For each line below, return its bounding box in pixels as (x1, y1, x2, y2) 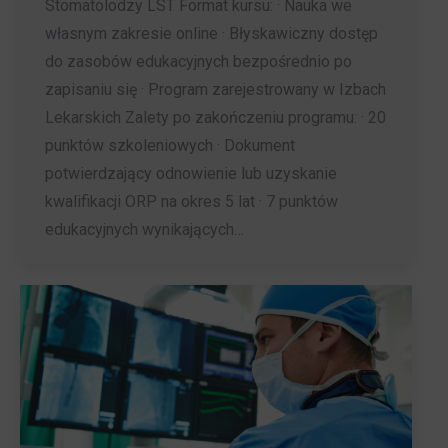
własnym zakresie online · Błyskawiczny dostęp (45, 24, 378, 44)
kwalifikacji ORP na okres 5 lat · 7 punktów (45, 192, 338, 212)
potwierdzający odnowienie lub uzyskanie (45, 164, 337, 184)
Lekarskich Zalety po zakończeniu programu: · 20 (45, 108, 386, 128)
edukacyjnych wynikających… (45, 220, 244, 240)
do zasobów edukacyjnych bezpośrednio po (45, 52, 352, 72)
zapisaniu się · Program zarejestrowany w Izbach (45, 80, 386, 100)
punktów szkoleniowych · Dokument (45, 136, 295, 156)
